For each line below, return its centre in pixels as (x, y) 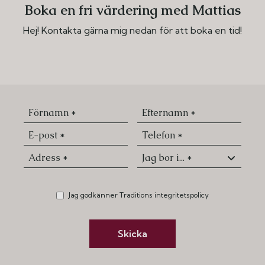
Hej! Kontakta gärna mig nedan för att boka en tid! (132, 30)
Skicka (132, 234)
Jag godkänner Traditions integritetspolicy (139, 195)
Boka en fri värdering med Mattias (132, 10)
